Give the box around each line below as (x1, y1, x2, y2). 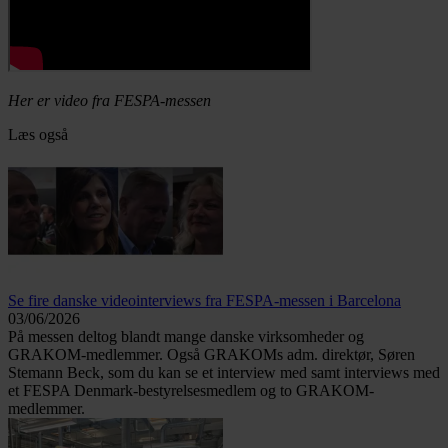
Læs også (8, 125, 68, 143)
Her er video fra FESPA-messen (8, 91, 211, 109)
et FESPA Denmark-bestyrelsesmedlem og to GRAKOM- (8, 381, 374, 399)
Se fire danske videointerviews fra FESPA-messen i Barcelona (8, 291, 401, 309)
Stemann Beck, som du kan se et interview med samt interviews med (8, 363, 440, 381)
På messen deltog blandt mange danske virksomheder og (8, 327, 364, 345)
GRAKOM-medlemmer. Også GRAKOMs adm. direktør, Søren (8, 345, 415, 363)
